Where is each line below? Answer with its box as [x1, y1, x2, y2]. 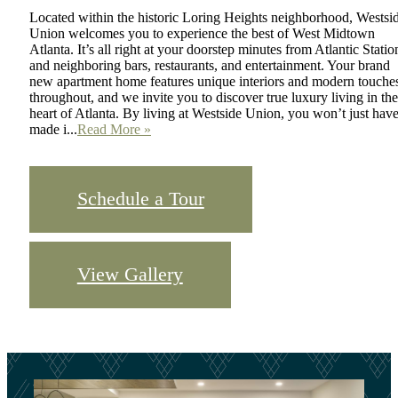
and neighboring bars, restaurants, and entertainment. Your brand [29, 57, 390, 73]
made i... [29, 121, 77, 137]
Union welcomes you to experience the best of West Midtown [29, 25, 375, 41]
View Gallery [76, 263, 183, 286]
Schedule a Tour [76, 187, 204, 211]
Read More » [77, 121, 151, 137]
